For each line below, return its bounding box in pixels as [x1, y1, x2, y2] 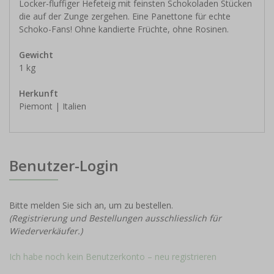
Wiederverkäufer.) [9, 225, 83, 237]
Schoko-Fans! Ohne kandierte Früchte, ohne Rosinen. [19, 23, 231, 35]
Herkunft [19, 87, 58, 100]
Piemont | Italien [19, 100, 86, 113]
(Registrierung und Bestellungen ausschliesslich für [9, 212, 221, 224]
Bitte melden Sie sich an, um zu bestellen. [9, 199, 173, 212]
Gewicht [19, 49, 53, 61]
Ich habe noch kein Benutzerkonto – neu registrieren [9, 251, 217, 263]
